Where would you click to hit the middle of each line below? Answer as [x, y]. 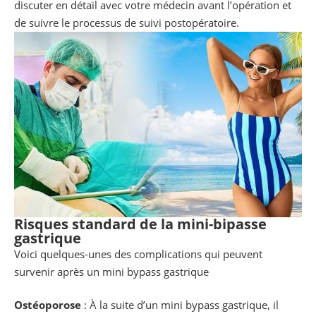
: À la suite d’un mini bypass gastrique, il [181, 305]
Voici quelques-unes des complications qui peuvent [138, 254]
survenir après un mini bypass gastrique [111, 271]
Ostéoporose [49, 305]
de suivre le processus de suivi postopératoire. [127, 23]
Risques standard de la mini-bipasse [140, 224]
